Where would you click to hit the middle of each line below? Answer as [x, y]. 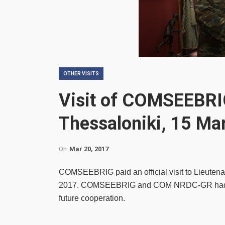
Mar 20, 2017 [89, 149]
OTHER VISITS [81, 74]
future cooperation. [92, 198]
